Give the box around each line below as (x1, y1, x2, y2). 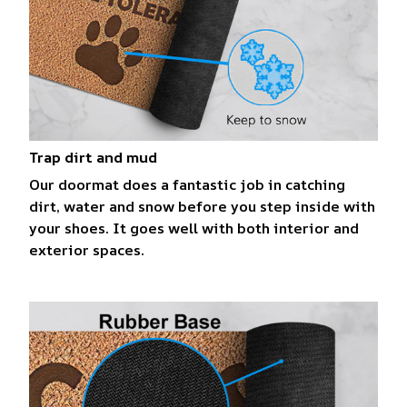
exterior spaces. (29, 240, 144, 261)
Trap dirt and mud (29, 146, 157, 167)
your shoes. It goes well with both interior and (29, 218, 359, 239)
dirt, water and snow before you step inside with (29, 196, 375, 217)
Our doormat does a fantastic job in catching (29, 174, 345, 195)
